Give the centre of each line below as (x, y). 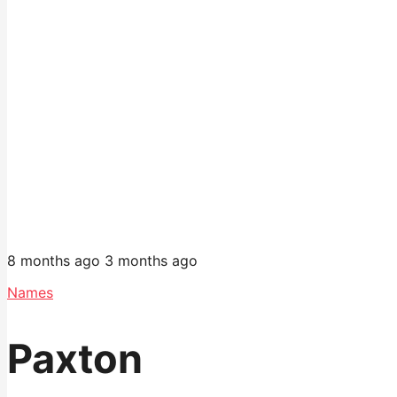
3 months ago (151, 261)
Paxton (75, 359)
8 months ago (54, 261)
